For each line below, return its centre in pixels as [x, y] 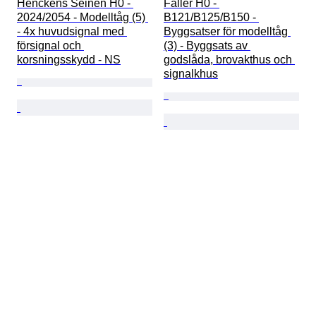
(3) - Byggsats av [207, 46]
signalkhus [191, 74]
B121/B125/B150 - [211, 18]
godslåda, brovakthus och [229, 60]
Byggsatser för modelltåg [227, 32]
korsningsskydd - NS [69, 60]
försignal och [50, 46]
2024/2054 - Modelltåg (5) [83, 18]
